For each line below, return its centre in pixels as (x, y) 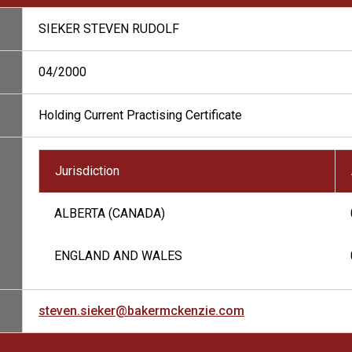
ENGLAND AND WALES (118, 256)
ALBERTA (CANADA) (110, 213)
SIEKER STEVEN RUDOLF (109, 29)
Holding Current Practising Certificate (140, 115)
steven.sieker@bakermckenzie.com (141, 311)
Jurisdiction (87, 171)
